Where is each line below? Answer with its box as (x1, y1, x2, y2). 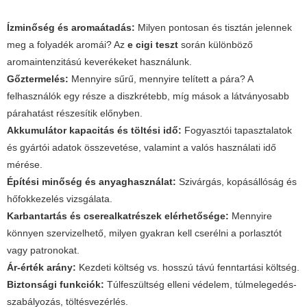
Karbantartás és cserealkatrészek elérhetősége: (7, 210, 229, 222)
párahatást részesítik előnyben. (7, 108, 143, 119)
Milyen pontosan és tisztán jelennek (135, 22, 292, 34)
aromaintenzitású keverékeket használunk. (7, 56, 192, 68)
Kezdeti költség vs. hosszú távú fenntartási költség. (76, 262, 299, 273)
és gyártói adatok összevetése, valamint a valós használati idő (7, 142, 276, 153)
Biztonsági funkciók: (7, 279, 104, 291)
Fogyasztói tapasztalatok (182, 125, 292, 136)
